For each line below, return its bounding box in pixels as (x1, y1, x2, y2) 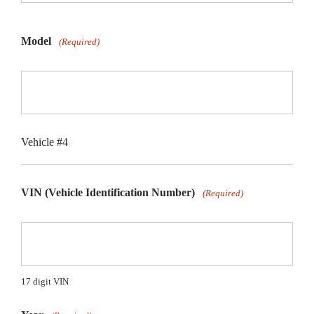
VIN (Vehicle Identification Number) (21, 186, 195, 199)
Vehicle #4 (21, 135, 68, 148)
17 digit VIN (21, 276, 69, 287)
